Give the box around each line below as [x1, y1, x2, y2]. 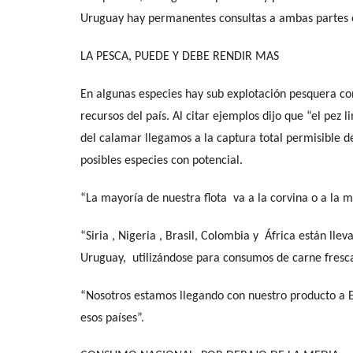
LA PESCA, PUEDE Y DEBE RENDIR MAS [80, 50, 279, 63]
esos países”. [80, 311, 144, 325]
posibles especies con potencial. [80, 154, 243, 167]
